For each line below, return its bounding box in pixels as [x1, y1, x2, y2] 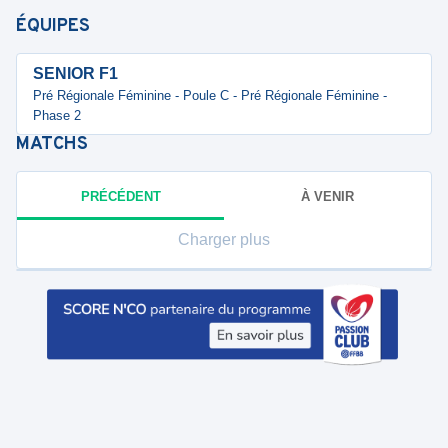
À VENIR [301, 188, 354, 204]
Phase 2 [33, 108, 81, 123]
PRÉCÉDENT [80, 188, 161, 204]
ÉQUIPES [16, 15, 90, 38]
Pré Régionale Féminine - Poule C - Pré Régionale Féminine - [33, 88, 387, 103]
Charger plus [178, 231, 270, 248]
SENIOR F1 [33, 65, 118, 82]
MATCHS [16, 133, 88, 156]
